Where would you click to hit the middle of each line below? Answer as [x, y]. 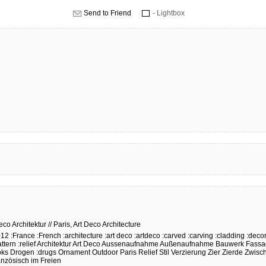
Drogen [22, 252]
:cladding [230, 236]
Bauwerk [230, 244]
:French [49, 236]
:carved [174, 236]
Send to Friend [107, 13]
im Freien [46, 261]
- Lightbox [169, 13]
